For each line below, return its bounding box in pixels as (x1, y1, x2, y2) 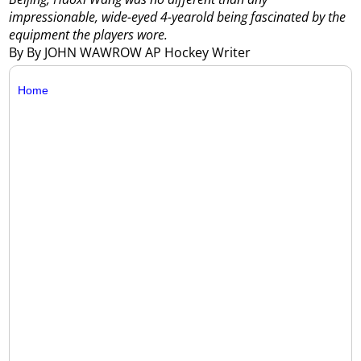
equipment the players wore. (9, 25, 168, 44)
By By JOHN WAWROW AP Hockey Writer (9, 44, 255, 62)
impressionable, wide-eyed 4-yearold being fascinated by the (9, 7, 346, 26)
